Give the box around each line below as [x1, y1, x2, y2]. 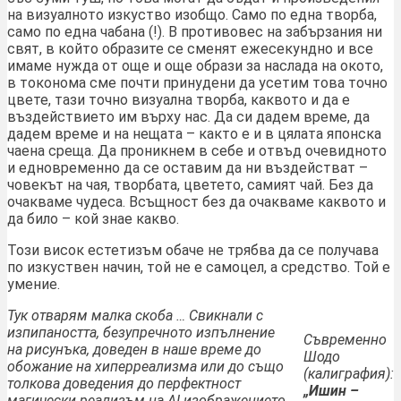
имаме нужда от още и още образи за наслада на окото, [7, 57, 383, 75]
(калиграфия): [303, 365, 394, 383]
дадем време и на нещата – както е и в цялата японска [7, 125, 381, 143]
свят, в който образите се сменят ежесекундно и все [7, 40, 373, 58]
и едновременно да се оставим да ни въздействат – [7, 159, 368, 177]
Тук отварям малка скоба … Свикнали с [7, 307, 263, 325]
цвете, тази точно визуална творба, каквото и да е [7, 91, 350, 109]
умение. [7, 276, 60, 294]
